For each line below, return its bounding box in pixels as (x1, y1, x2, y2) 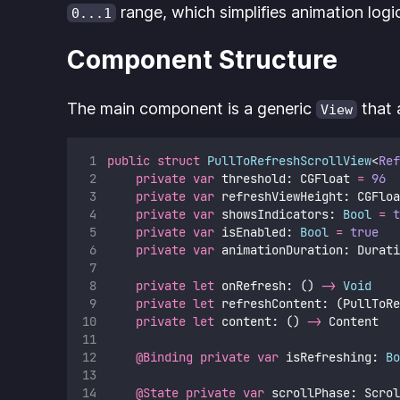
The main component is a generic (67, 98, 317, 118)
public (106, 152, 150, 169)
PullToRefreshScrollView (206, 152, 371, 169)
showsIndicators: (213, 205, 343, 222)
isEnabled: (213, 223, 300, 240)
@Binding (135, 348, 193, 365)
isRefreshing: (278, 348, 386, 365)
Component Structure (67, 45, 338, 76)
